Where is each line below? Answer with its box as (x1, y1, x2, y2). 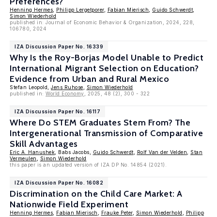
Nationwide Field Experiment (10, 199, 129, 210)
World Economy (46, 91, 84, 96)
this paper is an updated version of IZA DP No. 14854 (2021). (10, 162, 167, 168)
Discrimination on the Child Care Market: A (10, 188, 183, 199)
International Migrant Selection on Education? (10, 63, 199, 74)
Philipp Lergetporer (56, 7, 104, 13)
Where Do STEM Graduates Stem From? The (10, 117, 191, 128)
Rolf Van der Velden (137, 149, 187, 155)
